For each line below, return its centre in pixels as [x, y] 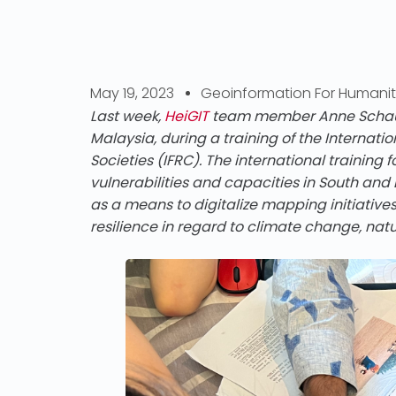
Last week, [127, 116]
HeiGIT [187, 116]
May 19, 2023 [132, 93]
